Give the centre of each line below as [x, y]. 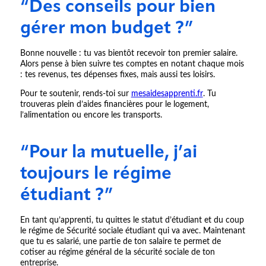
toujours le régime [96, 175]
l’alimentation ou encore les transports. [92, 115]
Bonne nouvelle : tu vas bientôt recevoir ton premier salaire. [129, 54]
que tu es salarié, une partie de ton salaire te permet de [120, 242]
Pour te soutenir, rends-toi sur [75, 94]
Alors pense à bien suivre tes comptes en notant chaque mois [132, 64]
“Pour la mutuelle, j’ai [108, 153]
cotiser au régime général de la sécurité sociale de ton [117, 253]
